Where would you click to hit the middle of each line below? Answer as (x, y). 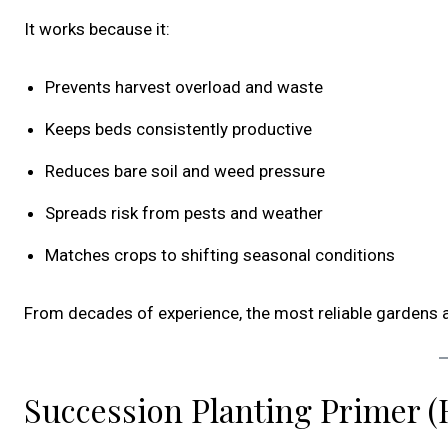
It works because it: (97, 29)
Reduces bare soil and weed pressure (185, 171)
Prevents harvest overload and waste (184, 87)
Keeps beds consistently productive (178, 129)
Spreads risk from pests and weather (184, 213)
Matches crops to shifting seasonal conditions (220, 255)
